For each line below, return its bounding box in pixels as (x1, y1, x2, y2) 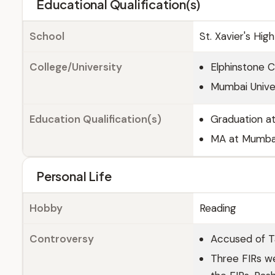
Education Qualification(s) (29, 112, 161, 126)
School (29, 29, 64, 43)
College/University (29, 60, 122, 74)
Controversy (29, 232, 94, 246)
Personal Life (36, 168, 112, 184)
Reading (199, 201, 236, 215)
